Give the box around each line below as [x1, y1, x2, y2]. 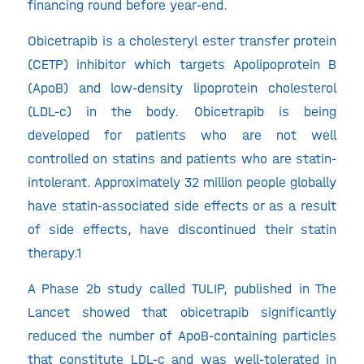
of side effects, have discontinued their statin [27, 220, 337, 237]
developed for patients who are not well [27, 126, 337, 143]
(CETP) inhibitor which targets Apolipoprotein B [27, 55, 337, 72]
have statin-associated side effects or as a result [27, 197, 337, 214]
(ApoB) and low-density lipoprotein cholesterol [27, 79, 337, 96]
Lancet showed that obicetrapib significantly [27, 303, 337, 320]
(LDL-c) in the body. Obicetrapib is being [27, 102, 337, 119]
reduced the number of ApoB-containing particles [27, 327, 337, 344]
